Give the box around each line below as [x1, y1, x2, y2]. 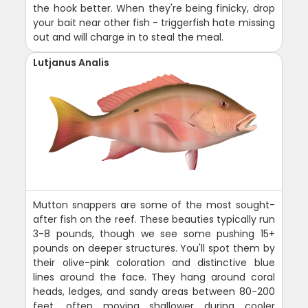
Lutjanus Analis [33, 56, 110, 70]
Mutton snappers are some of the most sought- [33, 198, 275, 212]
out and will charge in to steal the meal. [33, 30, 224, 45]
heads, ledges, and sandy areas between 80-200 [33, 285, 275, 299]
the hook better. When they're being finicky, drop [33, 1, 275, 16]
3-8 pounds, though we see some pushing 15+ [33, 227, 275, 241]
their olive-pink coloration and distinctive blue [33, 256, 275, 270]
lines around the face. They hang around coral [33, 270, 275, 285]
